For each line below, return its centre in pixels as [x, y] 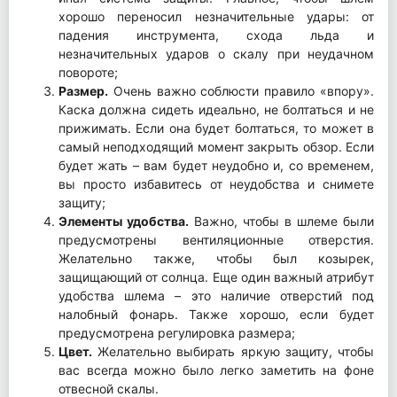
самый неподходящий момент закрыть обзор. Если [216, 146]
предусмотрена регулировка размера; [177, 332]
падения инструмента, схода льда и [216, 35]
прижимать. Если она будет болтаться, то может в [216, 128]
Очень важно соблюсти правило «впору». [241, 90]
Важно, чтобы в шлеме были [281, 221]
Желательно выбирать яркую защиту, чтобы [233, 351]
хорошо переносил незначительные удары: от [216, 16]
